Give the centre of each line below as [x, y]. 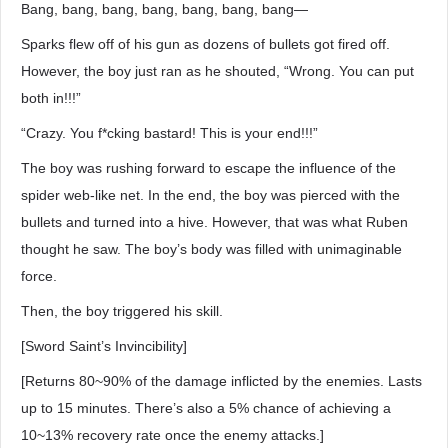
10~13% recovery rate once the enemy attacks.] [172, 435]
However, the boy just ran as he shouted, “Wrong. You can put [217, 71]
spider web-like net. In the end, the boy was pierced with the [210, 195]
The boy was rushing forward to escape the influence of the [208, 168]
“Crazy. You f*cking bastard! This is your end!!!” [169, 133]
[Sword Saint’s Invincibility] [104, 346]
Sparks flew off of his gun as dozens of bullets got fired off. [205, 44]
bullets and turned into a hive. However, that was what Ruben [214, 222]
